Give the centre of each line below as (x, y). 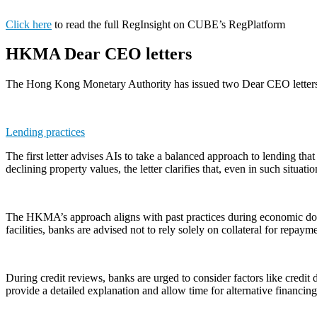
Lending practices (45, 132)
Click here (29, 24)
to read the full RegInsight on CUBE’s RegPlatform (168, 24)
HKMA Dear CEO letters (99, 54)
